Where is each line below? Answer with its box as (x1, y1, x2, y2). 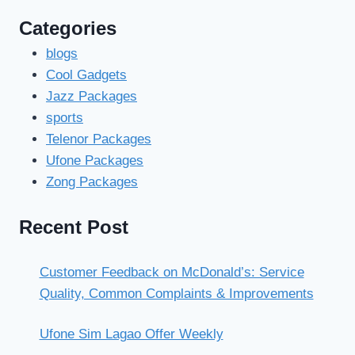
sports (46, 110, 83, 126)
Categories (19, 17, 116, 40)
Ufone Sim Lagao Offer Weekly (39, 326, 223, 342)
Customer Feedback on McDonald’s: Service (39, 265, 304, 281)
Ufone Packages (46, 153, 143, 169)
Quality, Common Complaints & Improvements (39, 286, 314, 302)
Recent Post (19, 216, 128, 238)
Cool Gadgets (46, 67, 127, 83)
